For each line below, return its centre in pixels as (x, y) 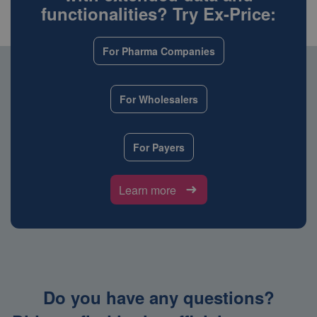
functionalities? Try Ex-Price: (158, 13)
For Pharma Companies (158, 51)
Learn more (147, 190)
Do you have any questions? (158, 297)
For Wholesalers (158, 99)
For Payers (158, 147)
